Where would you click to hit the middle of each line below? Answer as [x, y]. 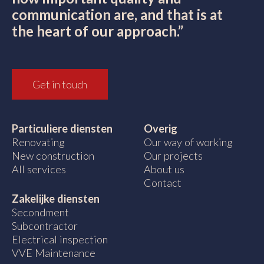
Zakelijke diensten [56, 199]
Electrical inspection [60, 240]
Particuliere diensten [62, 128]
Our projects [173, 155]
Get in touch [60, 84]
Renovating [38, 142]
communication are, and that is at [117, 14]
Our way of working [188, 142]
